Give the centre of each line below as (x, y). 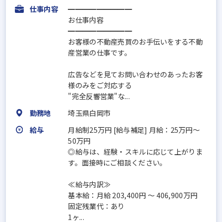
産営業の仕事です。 (100, 52)
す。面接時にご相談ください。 (117, 162)
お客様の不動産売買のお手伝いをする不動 (135, 41)
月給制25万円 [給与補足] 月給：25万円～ (134, 129)
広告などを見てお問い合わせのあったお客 (135, 74)
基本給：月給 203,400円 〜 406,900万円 (133, 195)
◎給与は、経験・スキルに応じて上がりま (135, 151)
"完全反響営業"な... (99, 96)
